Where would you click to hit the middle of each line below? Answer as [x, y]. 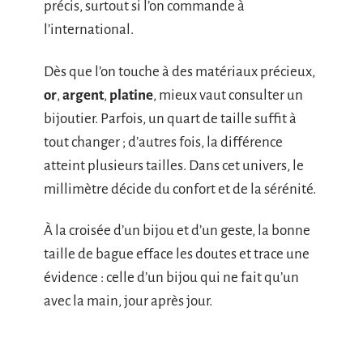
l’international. [89, 30]
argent [83, 95]
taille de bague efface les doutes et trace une [177, 254]
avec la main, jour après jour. [128, 301]
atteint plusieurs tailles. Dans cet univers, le [174, 165]
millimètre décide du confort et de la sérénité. [180, 189]
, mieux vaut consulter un [228, 95]
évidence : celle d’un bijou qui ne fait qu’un [171, 278]
